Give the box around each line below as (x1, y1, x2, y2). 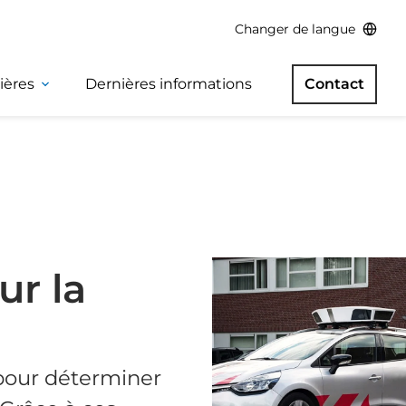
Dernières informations (85, 74, 252, 92)
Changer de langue (235, 20, 355, 37)
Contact (304, 74, 364, 92)
